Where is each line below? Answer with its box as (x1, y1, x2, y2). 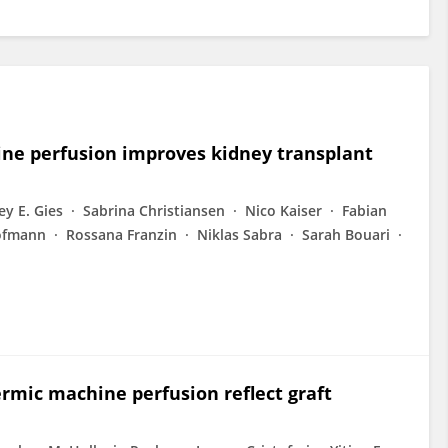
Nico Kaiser (245, 201, 322, 220)
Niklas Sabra (197, 225, 282, 244)
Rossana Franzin (66, 225, 177, 244)
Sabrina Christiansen (83, 201, 225, 220)
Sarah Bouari (302, 225, 390, 244)
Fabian (342, 201, 387, 220)
